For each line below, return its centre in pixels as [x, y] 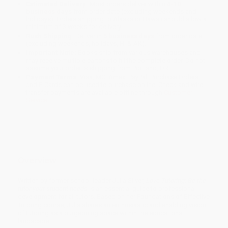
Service [37, 100]
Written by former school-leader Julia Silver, [82, 180]
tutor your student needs [53, 188]
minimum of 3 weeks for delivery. [74, 27]
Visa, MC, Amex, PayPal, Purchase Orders [139, 77]
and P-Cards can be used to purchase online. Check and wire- [116, 85]
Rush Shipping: [50, 36]
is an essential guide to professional [142, 188]
